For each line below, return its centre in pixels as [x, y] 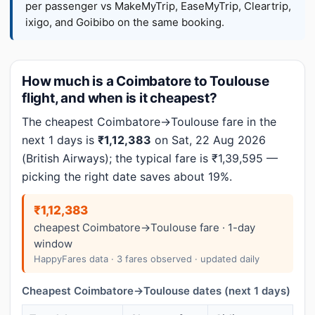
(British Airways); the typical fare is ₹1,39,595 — [150, 158]
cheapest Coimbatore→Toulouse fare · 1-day [144, 227]
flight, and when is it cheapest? [120, 98]
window [53, 244]
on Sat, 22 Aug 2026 [208, 140]
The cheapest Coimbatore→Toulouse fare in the [149, 122]
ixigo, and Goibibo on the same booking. [125, 22]
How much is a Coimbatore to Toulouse [146, 81]
